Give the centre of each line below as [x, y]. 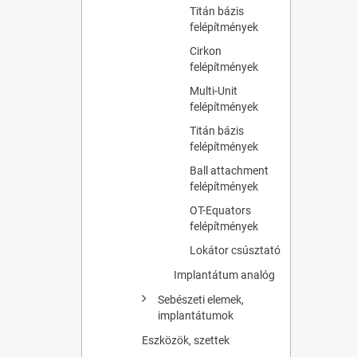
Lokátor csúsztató [235, 250]
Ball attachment [229, 170]
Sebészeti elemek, [201, 299]
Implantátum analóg [224, 275]
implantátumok [196, 315]
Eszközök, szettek [186, 340]
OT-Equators [220, 210]
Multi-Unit [214, 90]
